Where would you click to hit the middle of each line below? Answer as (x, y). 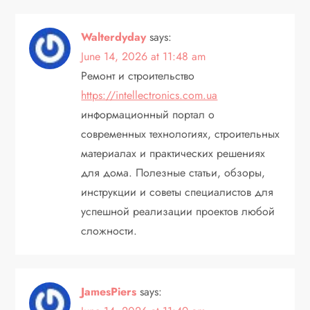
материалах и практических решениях (173, 153)
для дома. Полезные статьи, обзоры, (173, 172)
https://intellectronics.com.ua (149, 95)
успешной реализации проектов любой (178, 211)
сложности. (109, 230)
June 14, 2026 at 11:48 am (144, 56)
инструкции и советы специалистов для (177, 192)
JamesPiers (109, 291)
